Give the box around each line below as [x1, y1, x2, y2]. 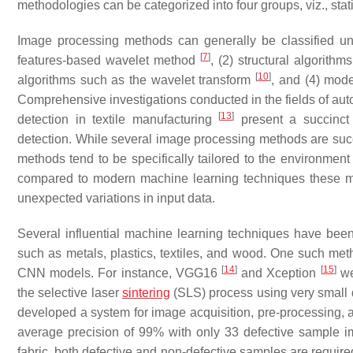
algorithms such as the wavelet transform [17, 73, 256, 87]
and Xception [237, 266, 321, 280]
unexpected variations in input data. [17, 191, 215, 205]
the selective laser [17, 286, 122, 299]
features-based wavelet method [17, 54, 200, 67]
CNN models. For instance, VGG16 [17, 266, 222, 280]
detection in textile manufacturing [17, 113, 218, 126]
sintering [121, 286, 170, 299]
